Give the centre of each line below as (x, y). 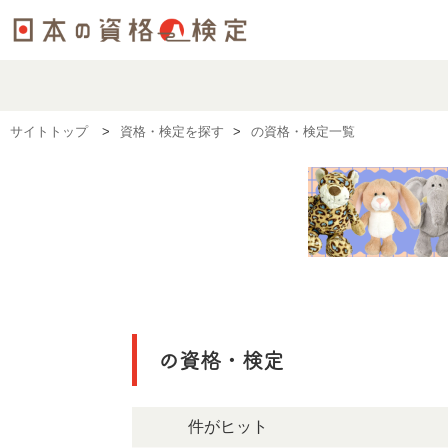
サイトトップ (49, 131)
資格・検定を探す (171, 131)
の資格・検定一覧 (303, 131)
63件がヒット (208, 427)
